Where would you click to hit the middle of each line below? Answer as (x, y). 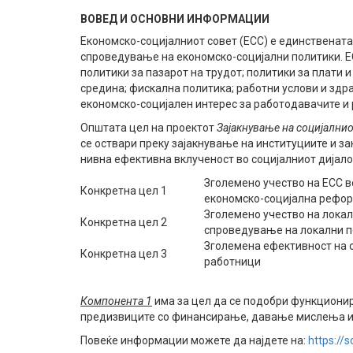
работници (232, 261)
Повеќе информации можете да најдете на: (194, 340)
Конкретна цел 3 (124, 253)
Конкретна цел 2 (124, 222)
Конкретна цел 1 (124, 190)
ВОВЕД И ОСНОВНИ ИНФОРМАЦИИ (175, 19)
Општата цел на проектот (149, 127)
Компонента (112, 301)
